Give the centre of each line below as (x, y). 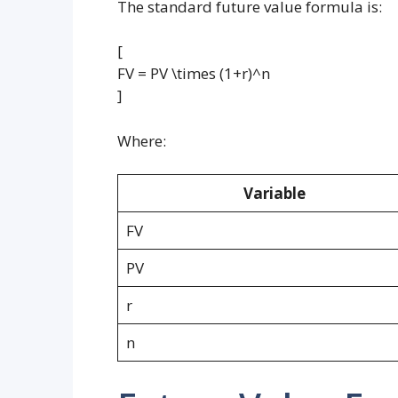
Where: (142, 140)
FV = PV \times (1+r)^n (194, 74)
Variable (274, 194)
